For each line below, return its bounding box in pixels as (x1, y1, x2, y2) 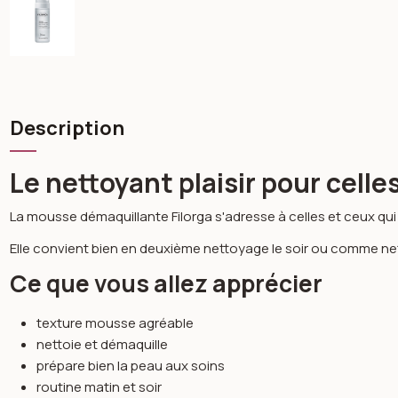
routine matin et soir (36, 377, 163, 396)
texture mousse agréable (36, 313, 195, 332)
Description (10, 114, 125, 141)
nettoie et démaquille (36, 334, 169, 354)
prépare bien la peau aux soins (36, 355, 226, 375)
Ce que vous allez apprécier (10, 267, 323, 299)
